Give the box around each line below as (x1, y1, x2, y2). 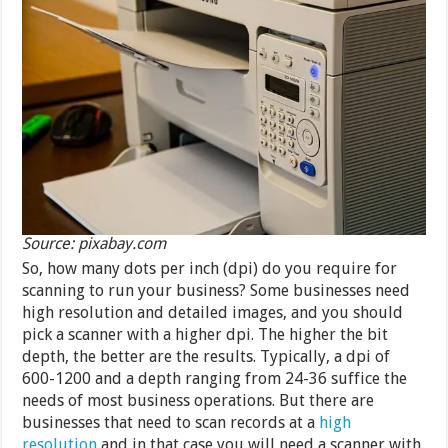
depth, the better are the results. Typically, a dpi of (22, 346, 391, 366)
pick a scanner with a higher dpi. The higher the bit (22, 324, 389, 344)
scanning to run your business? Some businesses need (22, 280, 411, 300)
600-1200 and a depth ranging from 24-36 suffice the (22, 368, 408, 388)
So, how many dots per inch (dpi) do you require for (22, 258, 398, 278)
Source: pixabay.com (22, 233, 167, 253)
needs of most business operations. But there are (22, 390, 375, 410)
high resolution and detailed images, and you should (22, 302, 404, 322)
